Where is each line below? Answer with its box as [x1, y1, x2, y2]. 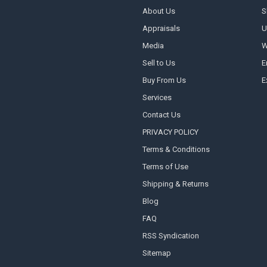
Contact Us [142, 110, 181, 120]
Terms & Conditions [142, 145, 210, 154]
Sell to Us [142, 58, 175, 68]
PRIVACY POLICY [142, 128, 198, 137]
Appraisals [142, 24, 180, 33]
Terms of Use [142, 162, 188, 172]
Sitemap [142, 249, 171, 258]
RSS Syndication [142, 231, 199, 241]
